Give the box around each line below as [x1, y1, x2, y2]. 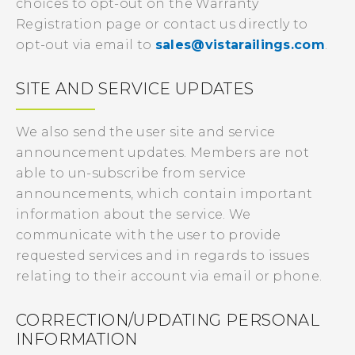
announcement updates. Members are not [16, 145, 309, 160]
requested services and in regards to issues [16, 248, 310, 263]
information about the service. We [16, 207, 251, 222]
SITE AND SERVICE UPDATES [16, 79, 254, 98]
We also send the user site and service [16, 124, 276, 139]
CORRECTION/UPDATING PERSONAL [16, 311, 320, 330]
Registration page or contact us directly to [16, 17, 308, 32]
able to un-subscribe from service [16, 166, 246, 181]
